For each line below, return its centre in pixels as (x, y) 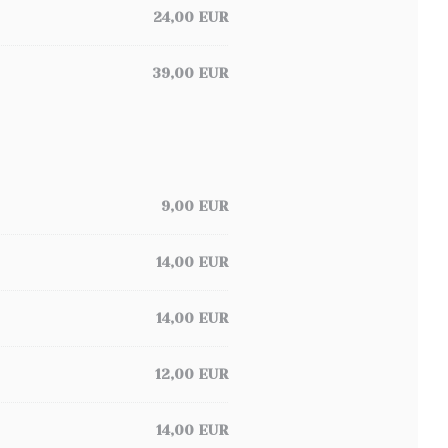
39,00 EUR (190, 73)
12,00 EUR (191, 374)
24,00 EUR (190, 17)
